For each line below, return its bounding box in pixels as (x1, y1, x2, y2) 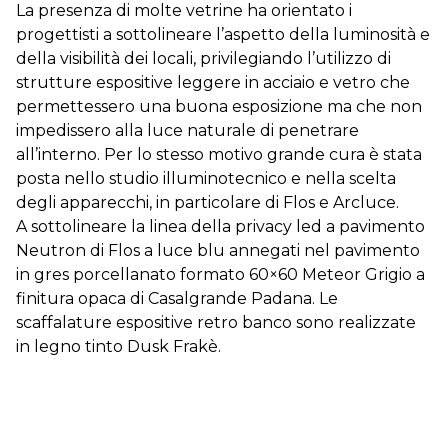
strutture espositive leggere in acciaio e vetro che (16, 73, 410, 93)
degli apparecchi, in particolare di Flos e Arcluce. (16, 193, 399, 213)
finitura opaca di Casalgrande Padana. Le (16, 289, 338, 309)
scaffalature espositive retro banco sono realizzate (16, 313, 416, 333)
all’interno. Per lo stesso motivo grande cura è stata (16, 145, 422, 165)
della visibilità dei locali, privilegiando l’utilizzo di (16, 49, 391, 69)
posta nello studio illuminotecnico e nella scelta (16, 169, 396, 189)
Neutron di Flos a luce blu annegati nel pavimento (16, 241, 420, 261)
